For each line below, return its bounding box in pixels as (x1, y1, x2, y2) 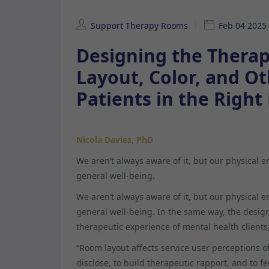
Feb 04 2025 (219, 19, 267, 31)
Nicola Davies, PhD (76, 133, 153, 145)
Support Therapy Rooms (91, 19, 188, 31)
